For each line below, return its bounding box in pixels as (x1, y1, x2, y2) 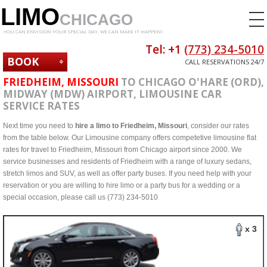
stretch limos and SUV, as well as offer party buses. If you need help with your (3, 169, 252, 178)
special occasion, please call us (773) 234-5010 (3, 193, 158, 201)
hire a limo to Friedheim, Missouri (75, 122, 187, 130)
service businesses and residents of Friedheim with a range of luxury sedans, (3, 157, 252, 166)
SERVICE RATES (3, 99, 80, 113)
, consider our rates (187, 122, 249, 130)
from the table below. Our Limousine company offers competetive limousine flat (3, 133, 256, 142)
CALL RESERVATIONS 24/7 (185, 57, 264, 66)
